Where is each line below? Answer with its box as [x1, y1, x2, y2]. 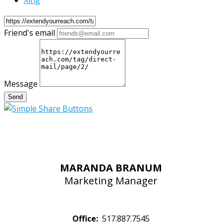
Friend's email [4, 27, 55, 38]
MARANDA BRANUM [60, 161, 162, 174]
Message [4, 78, 38, 89]
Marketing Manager [64, 173, 158, 187]
